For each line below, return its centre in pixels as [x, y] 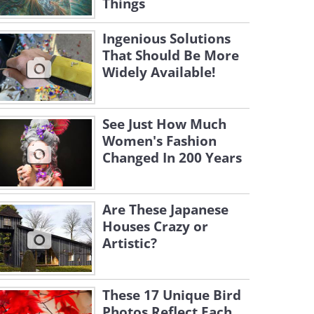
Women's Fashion [159, 141]
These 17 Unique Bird [172, 295]
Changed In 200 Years [172, 158]
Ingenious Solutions [166, 39]
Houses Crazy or [155, 226]
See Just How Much [164, 124]
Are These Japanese [165, 210]
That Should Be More [171, 55]
